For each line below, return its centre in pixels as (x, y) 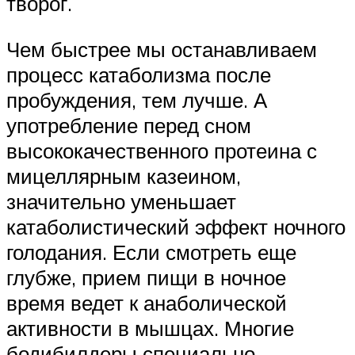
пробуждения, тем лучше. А (137, 100)
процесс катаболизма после (139, 75)
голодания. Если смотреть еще (151, 252)
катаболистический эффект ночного (176, 227)
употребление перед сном (129, 126)
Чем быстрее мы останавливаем (162, 50)
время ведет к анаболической (147, 303)
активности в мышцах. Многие (150, 328)
